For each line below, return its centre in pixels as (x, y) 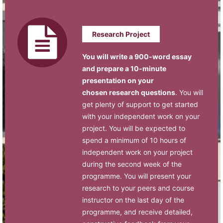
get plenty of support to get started (140, 104)
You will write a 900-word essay (137, 56)
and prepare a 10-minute (124, 68)
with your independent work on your (141, 116)
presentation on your (118, 80)
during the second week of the (132, 164)
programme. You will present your (137, 176)
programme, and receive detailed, (137, 212)
